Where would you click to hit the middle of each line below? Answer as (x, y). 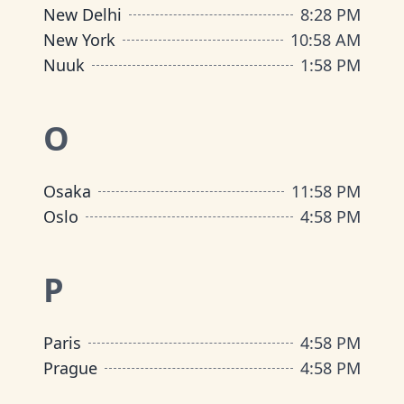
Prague (70, 368)
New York (79, 40)
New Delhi (83, 14)
